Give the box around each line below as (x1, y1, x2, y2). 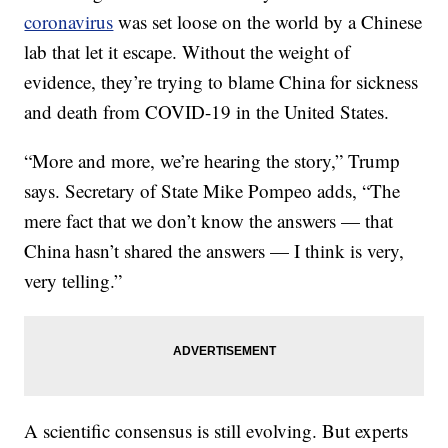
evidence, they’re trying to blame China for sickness (24, 69, 419, 95)
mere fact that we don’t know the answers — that (24, 208, 394, 234)
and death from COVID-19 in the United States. (24, 99, 390, 125)
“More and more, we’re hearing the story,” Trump (24, 148, 401, 174)
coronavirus (24, 9, 114, 35)
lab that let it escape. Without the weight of (24, 39, 351, 65)
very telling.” (24, 268, 123, 294)
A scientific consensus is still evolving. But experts (24, 418, 409, 444)
